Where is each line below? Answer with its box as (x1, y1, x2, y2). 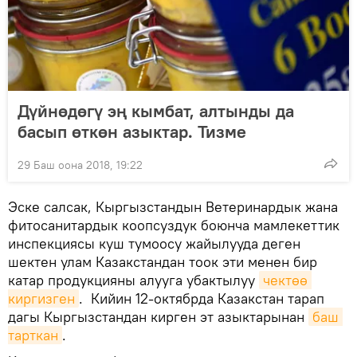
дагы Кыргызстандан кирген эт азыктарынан (8, 308, 308, 327)
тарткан (8, 326, 58, 345)
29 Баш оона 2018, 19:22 (18, 158, 143, 173)
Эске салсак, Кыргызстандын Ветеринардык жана (8, 198, 338, 217)
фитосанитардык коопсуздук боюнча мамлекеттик (8, 216, 339, 235)
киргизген (8, 289, 75, 308)
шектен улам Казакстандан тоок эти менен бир (8, 253, 317, 272)
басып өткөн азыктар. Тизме (18, 120, 246, 143)
